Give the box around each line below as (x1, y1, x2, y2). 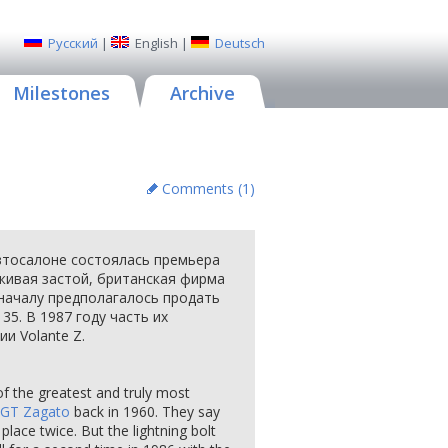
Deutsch (215, 34, 265, 52)
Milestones (13, 81, 110, 105)
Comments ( (162, 179, 242, 198)
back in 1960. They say (70, 402, 220, 421)
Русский (48, 34, 98, 52)
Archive (170, 81, 235, 105)
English (135, 34, 178, 52)
